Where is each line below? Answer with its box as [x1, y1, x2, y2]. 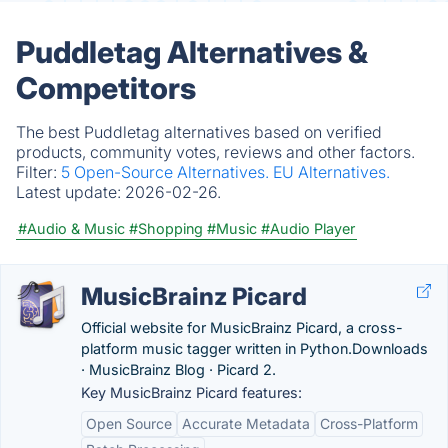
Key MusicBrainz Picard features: [81, 384, 302, 401]
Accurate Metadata [182, 415, 310, 432]
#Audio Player [261, 220, 355, 237]
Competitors [16, 70, 196, 106]
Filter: [16, 162, 61, 182]
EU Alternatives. [273, 162, 390, 182]
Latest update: [16, 182, 125, 202]
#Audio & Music [18, 220, 125, 237]
